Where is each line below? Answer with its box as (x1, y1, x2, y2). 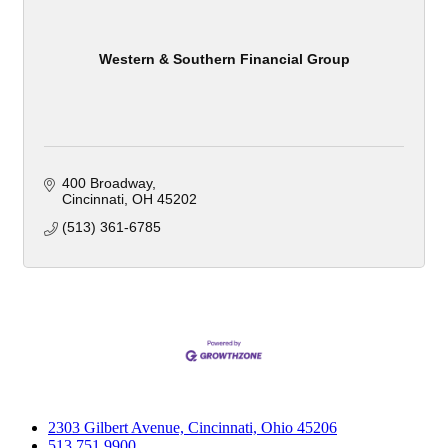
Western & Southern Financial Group (98, 50, 350, 67)
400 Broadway (61, 175, 152, 192)
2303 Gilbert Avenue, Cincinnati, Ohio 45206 (48, 418, 337, 436)
